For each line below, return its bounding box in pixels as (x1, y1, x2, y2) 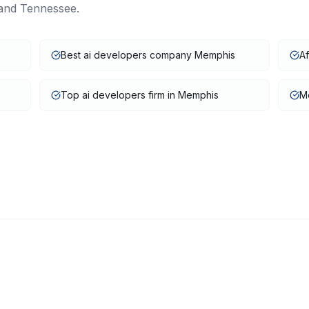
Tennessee (20, 1, 77, 15)
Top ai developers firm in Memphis (61, 89, 219, 101)
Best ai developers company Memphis (61, 49, 236, 61)
